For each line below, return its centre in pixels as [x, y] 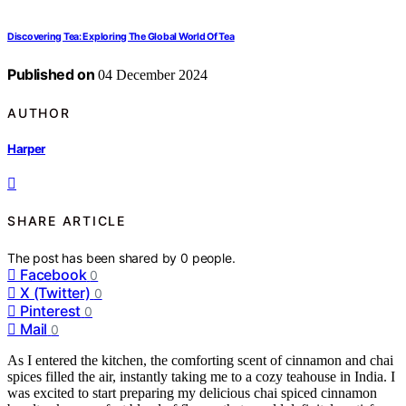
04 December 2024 [151, 75]
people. [213, 257]
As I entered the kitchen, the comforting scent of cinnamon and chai [200, 360]
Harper [27, 148]
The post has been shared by [94, 257]
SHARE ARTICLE [67, 221]
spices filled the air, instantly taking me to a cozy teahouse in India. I [201, 376]
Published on [51, 75]
